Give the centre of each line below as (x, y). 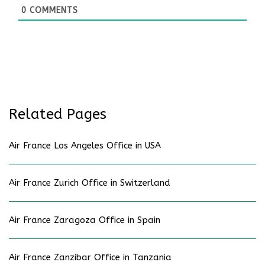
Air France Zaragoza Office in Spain (85, 220)
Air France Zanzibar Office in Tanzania (90, 257)
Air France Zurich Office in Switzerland (91, 182)
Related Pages (58, 114)
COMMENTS (52, 11)
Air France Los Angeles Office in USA (85, 145)
